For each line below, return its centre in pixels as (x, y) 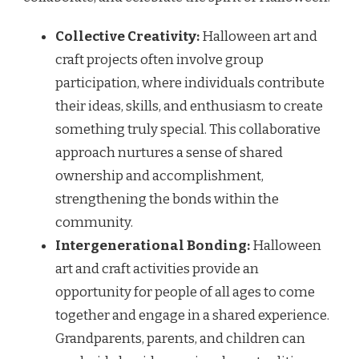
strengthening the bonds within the (167, 199)
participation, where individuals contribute (190, 83)
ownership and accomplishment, (159, 175)
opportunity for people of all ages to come (185, 292)
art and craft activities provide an (157, 268)
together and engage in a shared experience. (192, 315)
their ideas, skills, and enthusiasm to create (189, 106)
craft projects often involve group (159, 59)
